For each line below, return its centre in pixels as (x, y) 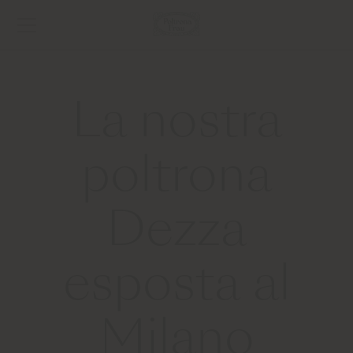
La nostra (176, 124)
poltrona (176, 179)
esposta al (176, 288)
